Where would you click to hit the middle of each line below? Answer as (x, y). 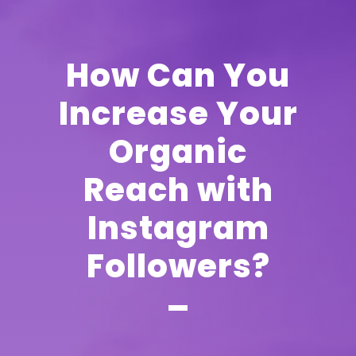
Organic (178, 151)
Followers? (178, 266)
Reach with (178, 190)
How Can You (178, 75)
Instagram (178, 228)
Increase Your (178, 113)
